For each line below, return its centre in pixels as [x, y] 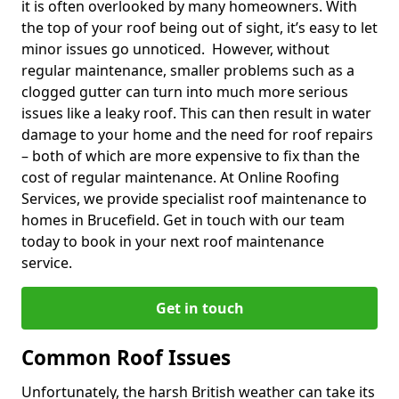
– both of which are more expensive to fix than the [191, 155]
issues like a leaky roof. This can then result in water [196, 113]
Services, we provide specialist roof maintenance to [194, 198]
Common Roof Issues [126, 357]
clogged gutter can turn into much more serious [185, 91]
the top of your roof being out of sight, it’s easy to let [199, 27]
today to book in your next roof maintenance [173, 241]
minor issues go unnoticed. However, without [175, 49]
